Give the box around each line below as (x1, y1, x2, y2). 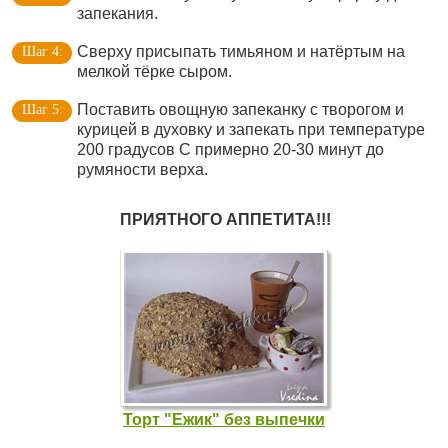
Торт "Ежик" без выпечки (123, 411, 325, 428)
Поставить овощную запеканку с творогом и (77, 101, 404, 118)
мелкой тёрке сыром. (77, 63, 232, 80)
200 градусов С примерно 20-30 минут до (77, 141, 384, 158)
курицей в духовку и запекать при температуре (77, 121, 425, 138)
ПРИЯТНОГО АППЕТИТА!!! (119, 211, 331, 228)
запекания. (77, 5, 158, 22)
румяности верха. (77, 161, 208, 178)
